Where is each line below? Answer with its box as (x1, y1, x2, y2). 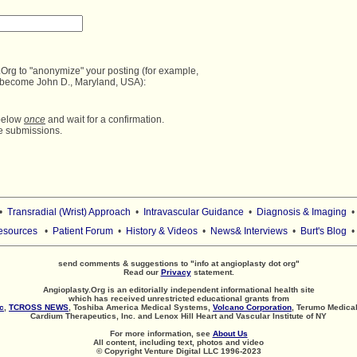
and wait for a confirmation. (45, 114, 164, 125)
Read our (123, 268, 161, 277)
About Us (212, 329, 248, 338)
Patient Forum (53, 226, 113, 237)
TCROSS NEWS (9, 303, 69, 312)
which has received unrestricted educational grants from (68, 294, 289, 303)
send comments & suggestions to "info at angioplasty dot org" (57, 259, 300, 268)
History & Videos (126, 226, 198, 237)
